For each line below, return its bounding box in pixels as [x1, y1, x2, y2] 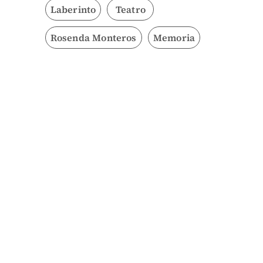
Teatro [115, 3, 146, 16]
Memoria [153, 31, 195, 45]
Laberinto [50, 3, 96, 16]
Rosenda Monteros [50, 31, 137, 45]
